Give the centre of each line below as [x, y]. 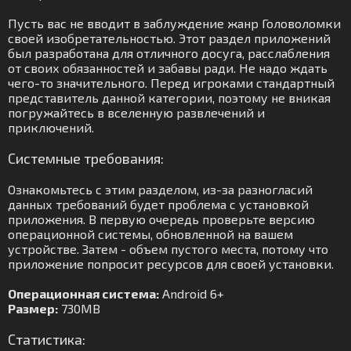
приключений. [51, 127]
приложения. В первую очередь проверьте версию [161, 219]
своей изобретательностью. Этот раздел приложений [169, 38]
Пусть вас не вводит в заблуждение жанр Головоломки [174, 23]
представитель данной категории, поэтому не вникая [169, 98]
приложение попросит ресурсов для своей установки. [171, 264]
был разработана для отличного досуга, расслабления [169, 53]
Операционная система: [83, 293]
